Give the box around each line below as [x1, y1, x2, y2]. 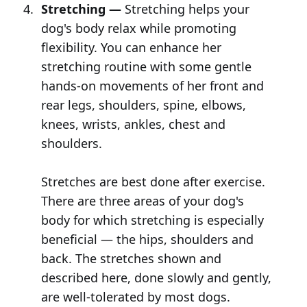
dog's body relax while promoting [40, 19, 236, 36]
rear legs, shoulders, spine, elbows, [40, 96, 246, 113]
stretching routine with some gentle [40, 58, 251, 75]
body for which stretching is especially [40, 211, 264, 228]
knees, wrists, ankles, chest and [40, 115, 225, 132]
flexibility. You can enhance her [40, 38, 221, 56]
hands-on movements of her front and [40, 77, 264, 94]
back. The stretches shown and [40, 249, 221, 267]
